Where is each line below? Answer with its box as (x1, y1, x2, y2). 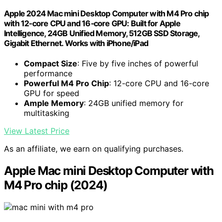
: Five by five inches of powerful (77, 58, 198, 69)
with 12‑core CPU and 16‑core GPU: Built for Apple (4, 18, 180, 29)
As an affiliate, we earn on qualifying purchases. (4, 144, 183, 154)
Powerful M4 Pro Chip (24, 78, 109, 89)
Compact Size (24, 58, 77, 69)
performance (24, 68, 72, 79)
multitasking (24, 108, 69, 118)
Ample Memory (24, 98, 84, 109)
